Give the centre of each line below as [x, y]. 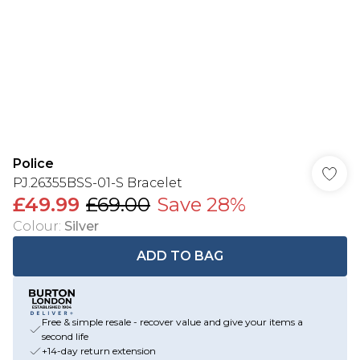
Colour [36, 226]
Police [33, 164]
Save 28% [201, 205]
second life [65, 336]
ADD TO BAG [180, 256]
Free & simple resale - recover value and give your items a [172, 322]
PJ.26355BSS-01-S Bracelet [98, 183]
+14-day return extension [99, 351]
